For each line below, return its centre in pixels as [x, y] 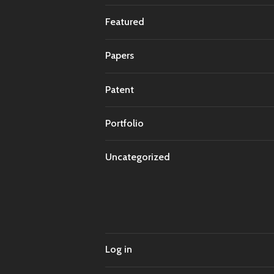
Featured [125, 22]
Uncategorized [138, 157]
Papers [120, 56]
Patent [120, 89]
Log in [119, 250]
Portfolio [124, 123]
